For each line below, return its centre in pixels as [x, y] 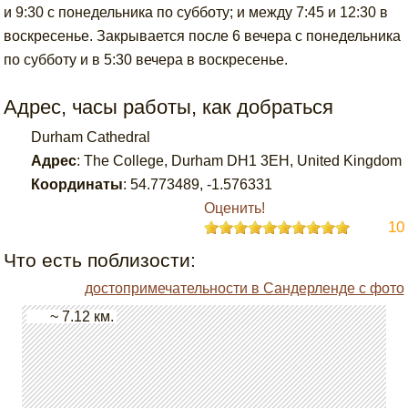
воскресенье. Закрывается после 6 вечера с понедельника [203, 36]
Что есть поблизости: [100, 260]
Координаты [77, 184]
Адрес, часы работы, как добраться [169, 107]
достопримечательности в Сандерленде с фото [244, 288]
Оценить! [234, 208]
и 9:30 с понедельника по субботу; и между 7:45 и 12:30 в [196, 12]
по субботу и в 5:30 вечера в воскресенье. [146, 60]
